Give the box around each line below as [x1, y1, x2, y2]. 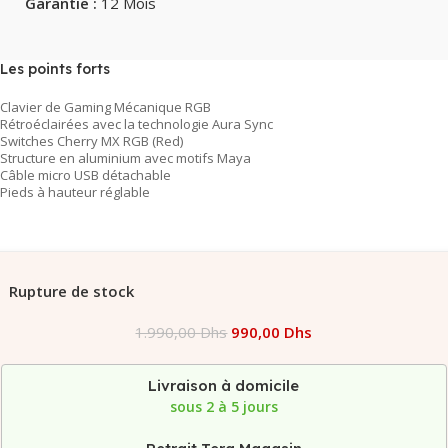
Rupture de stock [9, 280, 135, 301]
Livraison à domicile [148, 375, 300, 395]
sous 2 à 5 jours [169, 396, 278, 416]
